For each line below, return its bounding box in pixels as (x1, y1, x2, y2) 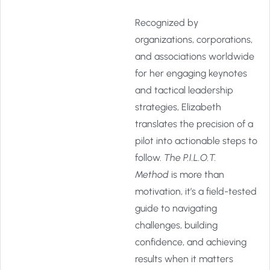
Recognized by (135, 17, 198, 28)
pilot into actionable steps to (135, 135, 257, 146)
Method (135, 169, 169, 180)
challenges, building (135, 219, 218, 231)
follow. (135, 152, 164, 163)
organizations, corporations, (135, 34, 253, 45)
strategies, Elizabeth (135, 101, 221, 113)
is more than (169, 169, 224, 180)
